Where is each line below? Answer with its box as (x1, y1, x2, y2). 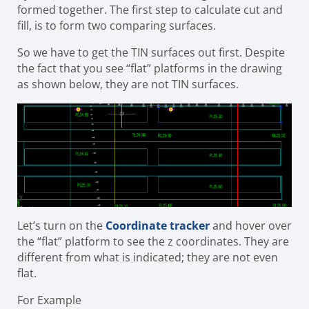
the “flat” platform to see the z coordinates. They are (17, 234, 289, 250)
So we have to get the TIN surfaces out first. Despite (17, 45, 285, 61)
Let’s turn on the (17, 218, 103, 234)
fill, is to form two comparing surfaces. (17, 18, 216, 34)
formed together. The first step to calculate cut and (17, 2, 283, 18)
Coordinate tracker (106, 218, 210, 234)
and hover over (210, 218, 292, 234)
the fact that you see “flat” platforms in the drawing (17, 61, 282, 77)
